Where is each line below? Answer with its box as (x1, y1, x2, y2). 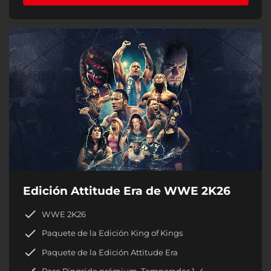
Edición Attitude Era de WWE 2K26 (22, 184, 230, 198)
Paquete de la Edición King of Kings (42, 228, 183, 238)
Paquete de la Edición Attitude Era (42, 247, 178, 257)
